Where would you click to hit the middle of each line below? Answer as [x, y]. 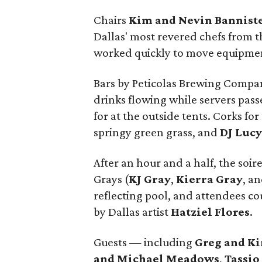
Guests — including [144, 242]
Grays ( [111, 179]
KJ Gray [150, 179]
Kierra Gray [209, 179]
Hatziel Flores [210, 212]
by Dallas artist [132, 212]
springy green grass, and [157, 132]
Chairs [111, 20]
